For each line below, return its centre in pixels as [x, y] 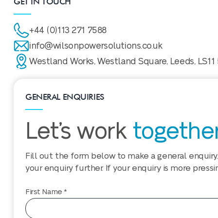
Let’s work [79, 132]
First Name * [46, 192]
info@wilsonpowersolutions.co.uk [96, 46]
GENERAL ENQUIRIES [65, 97]
